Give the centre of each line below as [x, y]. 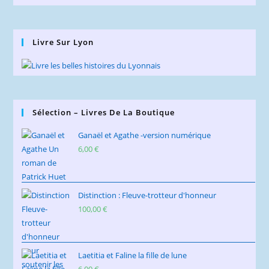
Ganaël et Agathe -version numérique [145, 135]
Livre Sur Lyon [63, 42]
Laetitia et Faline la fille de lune [133, 255]
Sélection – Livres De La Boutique [104, 112]
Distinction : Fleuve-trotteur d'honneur [147, 195]
